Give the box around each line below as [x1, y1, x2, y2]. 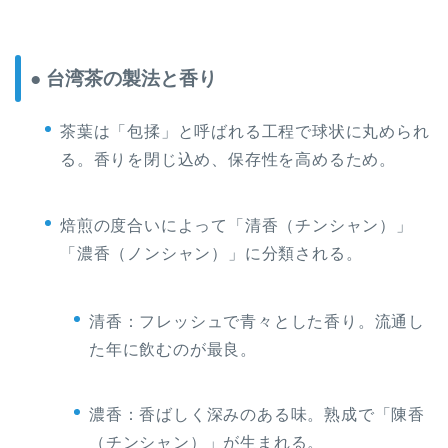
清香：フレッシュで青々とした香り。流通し [89, 312, 425, 330]
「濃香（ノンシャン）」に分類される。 [60, 244, 363, 262]
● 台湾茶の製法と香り [30, 68, 217, 90]
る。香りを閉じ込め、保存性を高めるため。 [60, 151, 396, 169]
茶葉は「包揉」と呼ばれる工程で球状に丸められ [60, 123, 430, 141]
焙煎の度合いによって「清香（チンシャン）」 [60, 216, 413, 234]
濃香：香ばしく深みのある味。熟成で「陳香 [89, 406, 425, 424]
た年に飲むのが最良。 [89, 340, 257, 358]
